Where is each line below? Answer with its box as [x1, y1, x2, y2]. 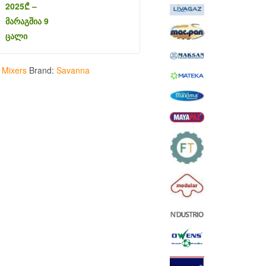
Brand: [28, 64, 56, 77]
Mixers [1, 64, 27, 77]
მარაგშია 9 [5, 15, 49, 27]
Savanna [56, 64, 90, 77]
